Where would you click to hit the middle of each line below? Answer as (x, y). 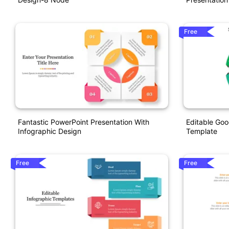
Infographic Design (50, 131)
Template (201, 131)
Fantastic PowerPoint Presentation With (84, 122)
